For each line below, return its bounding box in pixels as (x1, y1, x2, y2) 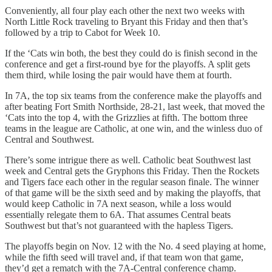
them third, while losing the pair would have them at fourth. (5, 70, 232, 80)
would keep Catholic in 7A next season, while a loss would (5, 199, 231, 209)
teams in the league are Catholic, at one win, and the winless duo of (5, 123, 262, 134)
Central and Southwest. (5, 134, 94, 144)
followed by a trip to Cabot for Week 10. (5, 27, 160, 38)
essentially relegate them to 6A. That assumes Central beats (5, 209, 231, 220)
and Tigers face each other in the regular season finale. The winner (5, 177, 259, 187)
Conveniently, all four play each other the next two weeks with (5, 5, 245, 16)
